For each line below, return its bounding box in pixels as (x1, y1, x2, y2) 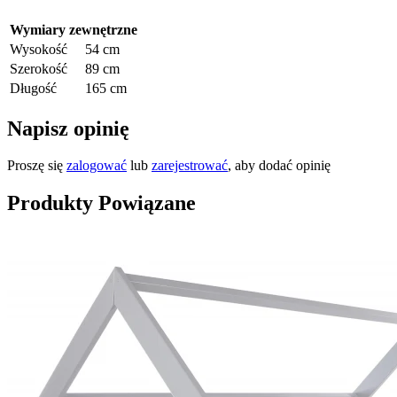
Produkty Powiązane (7, 191, 196, 215)
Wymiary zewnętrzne (10, 21, 137, 37)
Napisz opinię (7, 116, 129, 140)
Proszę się (7, 158, 66, 174)
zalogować (66, 158, 127, 174)
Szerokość (10, 60, 67, 76)
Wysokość (10, 41, 67, 57)
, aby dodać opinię (228, 158, 331, 174)
